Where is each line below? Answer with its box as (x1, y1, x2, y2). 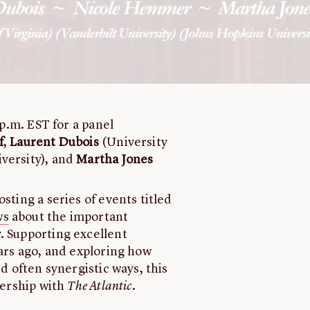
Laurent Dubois (10, 136, 99, 149)
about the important (8, 211, 129, 224)
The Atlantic (67, 280, 132, 293)
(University (98, 136, 168, 149)
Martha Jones (76, 154, 154, 167)
